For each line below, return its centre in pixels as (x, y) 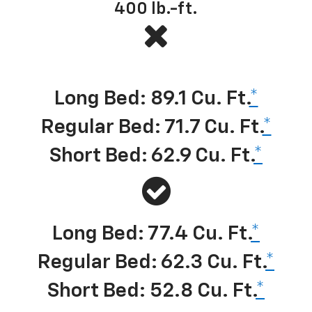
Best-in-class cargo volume (154, 68)
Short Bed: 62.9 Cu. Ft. (151, 156)
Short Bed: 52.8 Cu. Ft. (151, 291)
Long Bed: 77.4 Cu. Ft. (151, 234)
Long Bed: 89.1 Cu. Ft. (151, 99)
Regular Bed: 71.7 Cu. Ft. (151, 127)
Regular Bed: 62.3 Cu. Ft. (151, 262)
